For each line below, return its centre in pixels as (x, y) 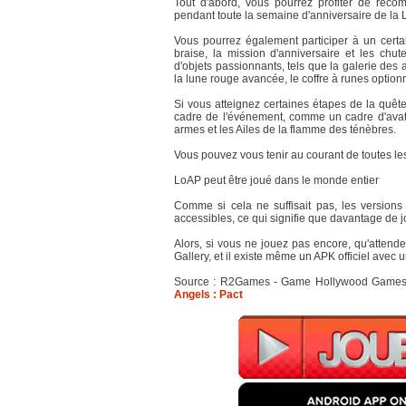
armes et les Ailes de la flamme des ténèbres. (285, 130)
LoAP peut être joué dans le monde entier (276, 180)
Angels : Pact (208, 295)
